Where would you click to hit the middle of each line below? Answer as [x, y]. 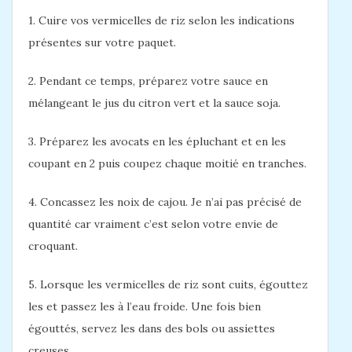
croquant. [53, 246]
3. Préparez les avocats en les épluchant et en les [157, 142]
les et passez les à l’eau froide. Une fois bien [145, 307]
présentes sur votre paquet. [102, 43]
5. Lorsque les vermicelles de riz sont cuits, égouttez [168, 285]
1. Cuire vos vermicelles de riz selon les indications [161, 21]
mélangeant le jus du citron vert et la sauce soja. [154, 103]
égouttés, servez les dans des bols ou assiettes [152, 329]
